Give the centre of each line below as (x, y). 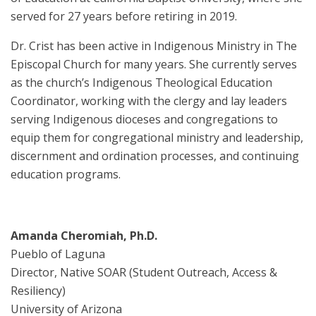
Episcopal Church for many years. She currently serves (154, 65)
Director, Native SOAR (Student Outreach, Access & (144, 273)
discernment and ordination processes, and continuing (155, 156)
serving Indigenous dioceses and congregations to (144, 120)
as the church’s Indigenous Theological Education (141, 83)
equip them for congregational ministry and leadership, (157, 138)
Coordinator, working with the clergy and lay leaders (149, 101)
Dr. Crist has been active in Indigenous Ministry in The (154, 46)
